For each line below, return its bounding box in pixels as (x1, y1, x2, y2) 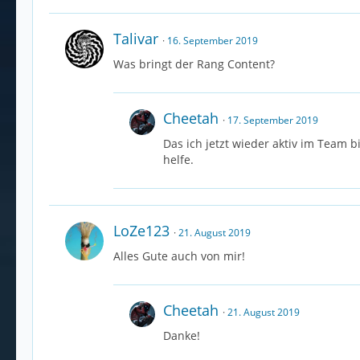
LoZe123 (113, 221, 170, 241)
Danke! (163, 328, 200, 344)
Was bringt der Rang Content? (113, 56, 275, 72)
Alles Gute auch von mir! (113, 248, 245, 264)
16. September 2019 (167, 34, 258, 48)
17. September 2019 (227, 113, 318, 128)
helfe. (163, 152, 194, 168)
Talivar (113, 29, 158, 49)
